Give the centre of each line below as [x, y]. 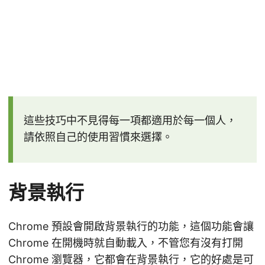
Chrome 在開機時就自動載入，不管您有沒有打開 [126, 243]
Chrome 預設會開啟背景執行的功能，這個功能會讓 [131, 226]
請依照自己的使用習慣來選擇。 [98, 137]
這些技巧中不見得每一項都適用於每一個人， [130, 120]
